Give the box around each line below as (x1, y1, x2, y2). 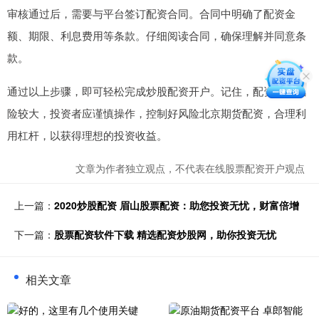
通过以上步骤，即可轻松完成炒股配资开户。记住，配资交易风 (7, 83, 306, 98)
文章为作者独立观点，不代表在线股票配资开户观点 (75, 161, 305, 175)
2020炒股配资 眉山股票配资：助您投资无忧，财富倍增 (54, 198, 299, 212)
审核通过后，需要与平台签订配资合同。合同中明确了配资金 (7, 6, 296, 21)
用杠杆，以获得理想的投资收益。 (7, 127, 167, 142)
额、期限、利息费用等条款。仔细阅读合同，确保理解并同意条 (7, 28, 306, 43)
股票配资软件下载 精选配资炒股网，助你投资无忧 (54, 227, 276, 241)
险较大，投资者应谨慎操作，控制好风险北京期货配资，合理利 (7, 105, 306, 120)
